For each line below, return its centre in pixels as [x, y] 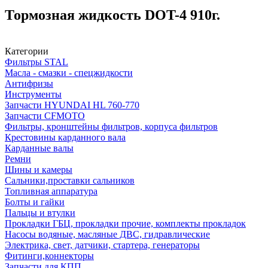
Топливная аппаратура [51, 191]
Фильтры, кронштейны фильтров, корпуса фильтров [111, 126]
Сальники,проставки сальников [70, 180]
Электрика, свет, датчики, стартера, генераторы [102, 245]
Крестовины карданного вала [65, 137]
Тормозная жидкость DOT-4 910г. [112, 15]
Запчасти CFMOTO [45, 115]
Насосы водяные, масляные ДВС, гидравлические [107, 234]
